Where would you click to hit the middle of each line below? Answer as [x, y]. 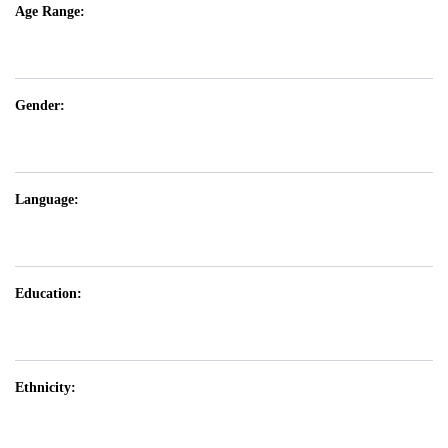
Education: [48, 294]
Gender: [40, 106]
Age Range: [50, 12]
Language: [47, 200]
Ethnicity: [45, 388]
